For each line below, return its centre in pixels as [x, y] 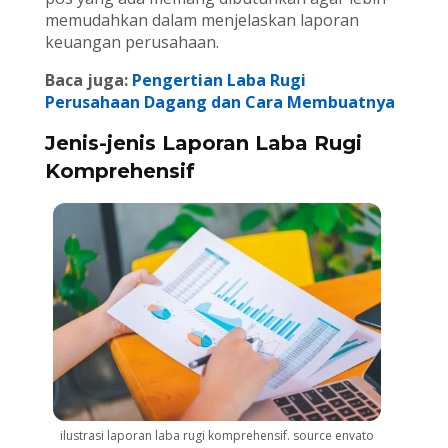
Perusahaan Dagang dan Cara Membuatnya [219, 102]
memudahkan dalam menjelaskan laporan [201, 20]
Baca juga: [88, 80]
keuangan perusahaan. [131, 42]
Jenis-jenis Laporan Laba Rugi [203, 143]
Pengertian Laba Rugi [218, 80]
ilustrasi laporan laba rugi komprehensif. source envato [216, 436]
